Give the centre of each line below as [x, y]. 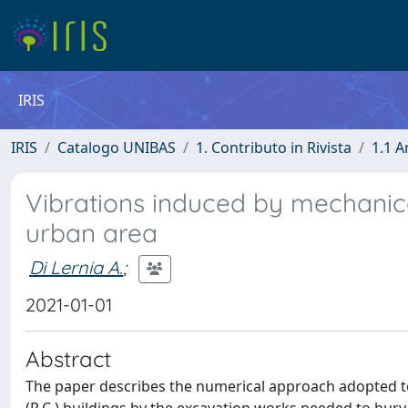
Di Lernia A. [76, 267]
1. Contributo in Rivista [274, 148]
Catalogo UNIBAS [117, 148]
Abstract [68, 359]
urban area [92, 233]
